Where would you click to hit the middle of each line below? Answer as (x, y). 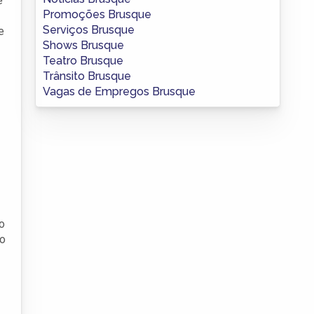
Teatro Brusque (83, 60)
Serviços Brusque (89, 29)
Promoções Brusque (97, 14)
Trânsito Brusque (87, 76)
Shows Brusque (83, 45)
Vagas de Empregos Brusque (119, 91)
